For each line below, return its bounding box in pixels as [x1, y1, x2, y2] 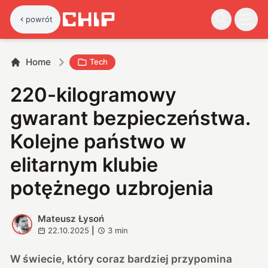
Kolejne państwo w [10, 129, 187, 153]
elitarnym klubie [10, 153, 159, 176]
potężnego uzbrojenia [10, 176, 214, 200]
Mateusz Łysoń [37, 212, 104, 224]
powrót [26, 14, 53, 24]
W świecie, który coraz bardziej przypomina [10, 252, 233, 265]
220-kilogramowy [10, 83, 177, 106]
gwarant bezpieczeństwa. [10, 106, 251, 130]
